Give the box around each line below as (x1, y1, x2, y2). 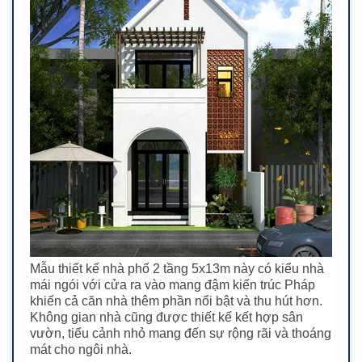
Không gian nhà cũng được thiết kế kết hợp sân (30, 310, 303, 325)
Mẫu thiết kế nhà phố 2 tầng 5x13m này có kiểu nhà (30, 262, 324, 276)
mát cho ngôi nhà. (30, 343, 132, 357)
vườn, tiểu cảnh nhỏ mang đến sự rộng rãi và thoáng (30, 326, 331, 341)
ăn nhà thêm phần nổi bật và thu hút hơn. (88, 294, 322, 309)
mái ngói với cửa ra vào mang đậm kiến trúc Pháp (30, 278, 315, 293)
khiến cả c (30, 294, 88, 309)
